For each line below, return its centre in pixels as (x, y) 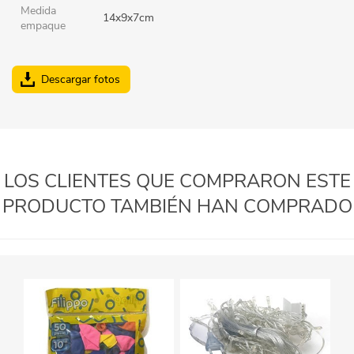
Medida (38, 10)
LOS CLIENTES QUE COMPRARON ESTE (177, 181)
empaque (43, 25)
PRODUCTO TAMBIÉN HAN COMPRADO (177, 206)
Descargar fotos (81, 79)
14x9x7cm (128, 17)
